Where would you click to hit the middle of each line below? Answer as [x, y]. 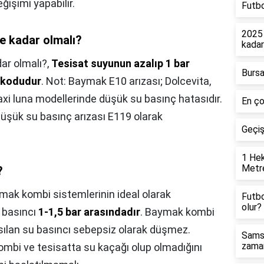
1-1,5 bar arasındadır [89, 212]
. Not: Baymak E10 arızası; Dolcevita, [126, 81]
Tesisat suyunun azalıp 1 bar [121, 64]
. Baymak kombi [177, 212]
